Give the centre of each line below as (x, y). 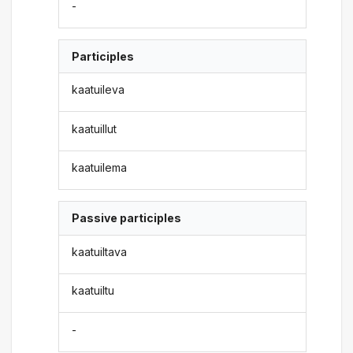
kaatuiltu (93, 291)
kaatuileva (98, 90)
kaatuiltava (100, 251)
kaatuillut (95, 128)
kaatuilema (100, 167)
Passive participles (127, 218)
